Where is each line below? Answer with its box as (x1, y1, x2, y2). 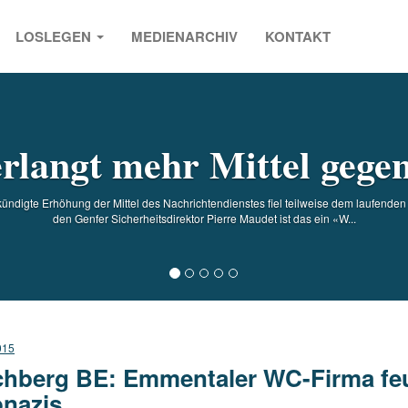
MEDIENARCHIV (131, 25, 238, 46)
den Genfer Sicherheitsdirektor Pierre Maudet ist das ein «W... (52, 209, 356, 226)
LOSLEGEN (15, 25, 95, 46)
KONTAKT (265, 25, 331, 46)
